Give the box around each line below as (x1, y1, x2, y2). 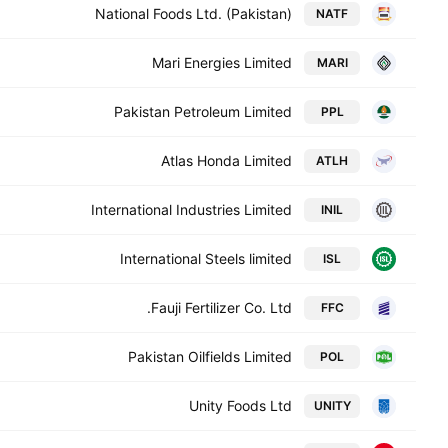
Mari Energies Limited (152, 54, 292, 71)
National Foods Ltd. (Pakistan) (95, 5, 292, 22)
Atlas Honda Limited (161, 152, 292, 169)
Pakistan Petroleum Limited (114, 103, 292, 120)
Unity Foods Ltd (189, 397, 292, 414)
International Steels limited (120, 250, 292, 267)
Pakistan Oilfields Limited (128, 348, 292, 365)
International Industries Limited (91, 201, 292, 218)
